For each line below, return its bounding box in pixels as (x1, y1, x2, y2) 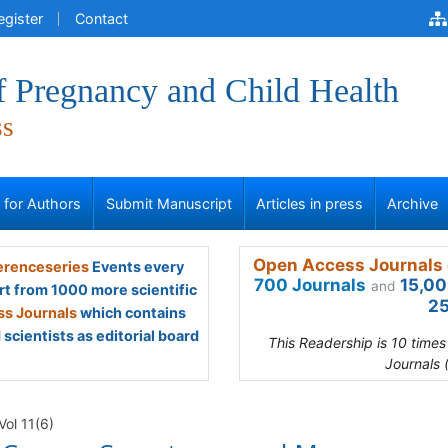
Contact (75, 10, 128, 27)
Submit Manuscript (105, 195, 232, 212)
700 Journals (254, 275, 366, 295)
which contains (77, 304, 186, 321)
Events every (88, 258, 184, 275)
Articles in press (256, 195, 363, 212)
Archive (387, 195, 439, 212)
